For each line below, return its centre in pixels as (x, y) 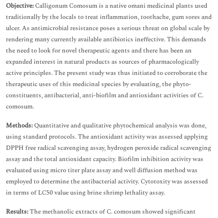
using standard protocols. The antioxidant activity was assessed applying (107, 137)
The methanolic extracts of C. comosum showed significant (112, 212)
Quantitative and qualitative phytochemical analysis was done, (119, 126)
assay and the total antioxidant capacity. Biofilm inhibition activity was (105, 159)
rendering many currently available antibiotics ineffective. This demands (106, 39)
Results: (17, 212)
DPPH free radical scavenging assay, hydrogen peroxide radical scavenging (109, 148)
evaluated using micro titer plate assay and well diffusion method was (102, 170)
